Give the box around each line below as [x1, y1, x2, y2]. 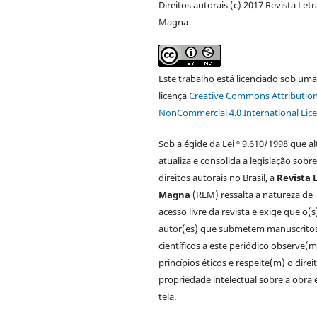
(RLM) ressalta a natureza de [190, 188, 313, 201]
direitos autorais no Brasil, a [158, 171, 277, 184]
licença [158, 88, 190, 102]
